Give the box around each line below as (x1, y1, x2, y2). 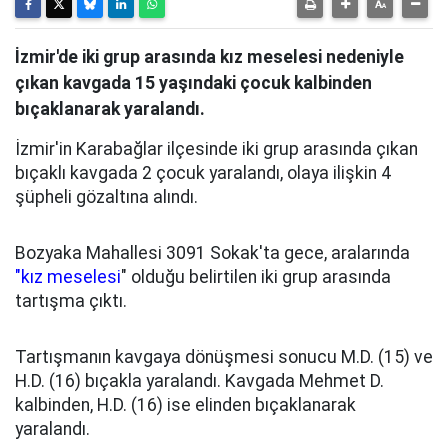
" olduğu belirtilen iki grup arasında (121, 267, 391, 287)
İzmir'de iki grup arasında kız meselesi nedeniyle (15, 47, 404, 67)
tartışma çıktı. (15, 291, 127, 311)
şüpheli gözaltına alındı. (15, 187, 198, 207)
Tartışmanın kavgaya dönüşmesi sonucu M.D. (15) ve (15, 347, 433, 367)
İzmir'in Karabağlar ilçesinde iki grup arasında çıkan (15, 139, 418, 159)
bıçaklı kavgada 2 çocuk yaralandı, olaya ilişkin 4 (15, 163, 391, 183)
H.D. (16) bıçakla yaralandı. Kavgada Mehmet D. (15, 371, 384, 391)
